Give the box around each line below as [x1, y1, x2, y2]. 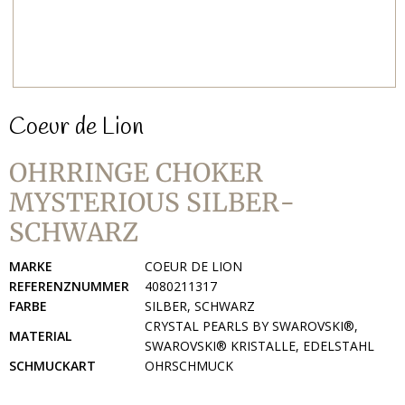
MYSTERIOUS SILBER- [9, 186, 296, 219]
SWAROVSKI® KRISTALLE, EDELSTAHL [145, 337, 374, 354]
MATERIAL [9, 327, 71, 344]
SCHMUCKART [9, 357, 96, 374]
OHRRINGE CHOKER [9, 156, 263, 189]
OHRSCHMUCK [145, 357, 233, 374]
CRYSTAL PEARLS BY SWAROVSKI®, [145, 317, 358, 334]
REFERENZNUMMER [9, 278, 129, 295]
